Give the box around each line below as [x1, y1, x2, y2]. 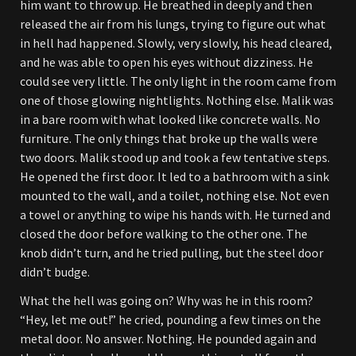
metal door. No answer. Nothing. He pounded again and [20, 331, 316, 346]
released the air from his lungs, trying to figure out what [20, 16, 326, 32]
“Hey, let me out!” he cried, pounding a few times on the [20, 311, 321, 327]
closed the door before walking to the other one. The [20, 226, 308, 242]
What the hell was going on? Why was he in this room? [20, 292, 313, 308]
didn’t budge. [20, 264, 90, 280]
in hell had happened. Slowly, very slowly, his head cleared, [20, 35, 332, 51]
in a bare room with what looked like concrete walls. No [20, 111, 320, 127]
